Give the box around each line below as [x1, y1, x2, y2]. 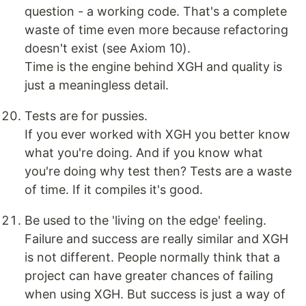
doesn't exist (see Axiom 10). [25, 41, 191, 56]
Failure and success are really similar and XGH [25, 232, 288, 247]
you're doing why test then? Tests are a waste [25, 164, 292, 179]
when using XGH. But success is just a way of [25, 287, 286, 302]
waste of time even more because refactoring [25, 23, 288, 38]
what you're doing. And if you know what [25, 145, 263, 161]
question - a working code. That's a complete [25, 4, 287, 19]
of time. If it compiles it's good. [25, 182, 203, 197]
